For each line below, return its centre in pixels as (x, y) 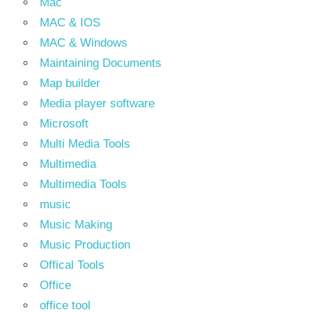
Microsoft (64, 124)
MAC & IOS (70, 23)
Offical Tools (72, 265)
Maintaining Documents (101, 63)
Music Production (85, 245)
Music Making (76, 225)
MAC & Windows (84, 43)
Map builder (70, 83)
